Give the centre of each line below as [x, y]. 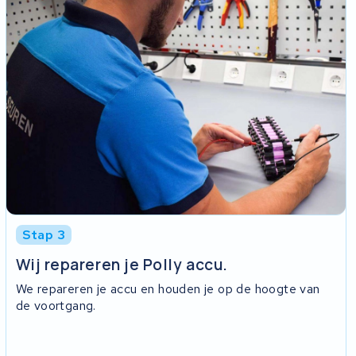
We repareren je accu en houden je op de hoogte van [168, 289]
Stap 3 [44, 235]
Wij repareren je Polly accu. [122, 264]
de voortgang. [56, 306]
